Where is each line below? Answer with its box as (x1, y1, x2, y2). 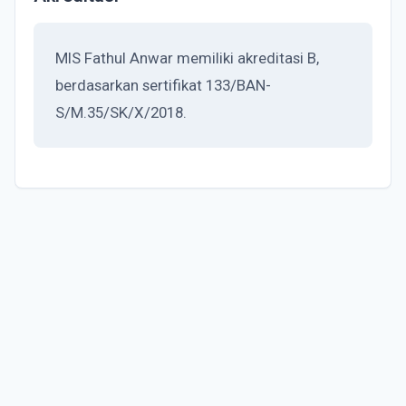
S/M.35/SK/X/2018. (55, 103, 187, 121)
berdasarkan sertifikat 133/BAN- (55, 76, 271, 94)
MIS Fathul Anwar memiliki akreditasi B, (55, 49, 319, 67)
